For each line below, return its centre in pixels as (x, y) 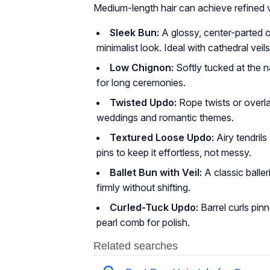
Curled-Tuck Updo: (154, 207)
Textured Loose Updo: (162, 137)
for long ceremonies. (141, 83)
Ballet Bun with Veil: (156, 172)
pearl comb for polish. (143, 222)
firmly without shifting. (143, 187)
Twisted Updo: (143, 102)
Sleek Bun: (134, 33)
